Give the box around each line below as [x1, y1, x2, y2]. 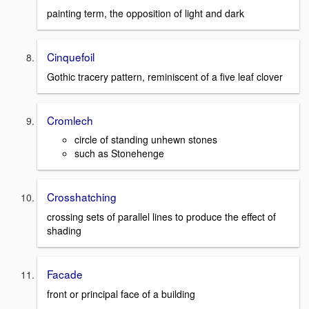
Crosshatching [47, 189, 117, 205]
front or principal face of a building [47, 286, 195, 301]
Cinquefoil [47, 48, 94, 64]
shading [47, 223, 81, 237]
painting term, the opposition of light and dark [47, 6, 244, 20]
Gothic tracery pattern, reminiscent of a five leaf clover [47, 69, 283, 83]
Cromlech [47, 112, 93, 128]
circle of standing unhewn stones [74, 132, 217, 147]
